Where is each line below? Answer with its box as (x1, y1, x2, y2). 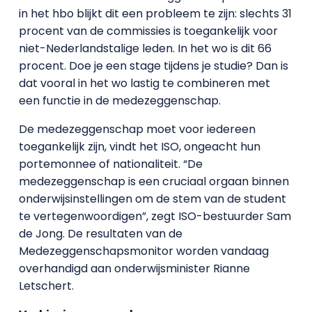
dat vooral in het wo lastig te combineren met (18, 75, 270, 91)
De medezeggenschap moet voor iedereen (18, 120, 256, 137)
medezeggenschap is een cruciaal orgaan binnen (18, 173, 289, 189)
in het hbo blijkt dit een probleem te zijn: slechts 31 (18, 5, 292, 22)
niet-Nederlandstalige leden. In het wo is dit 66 (18, 40, 272, 56)
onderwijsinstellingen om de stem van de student (18, 190, 286, 207)
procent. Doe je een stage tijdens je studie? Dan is (18, 57, 288, 74)
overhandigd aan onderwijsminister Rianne (18, 260, 250, 276)
